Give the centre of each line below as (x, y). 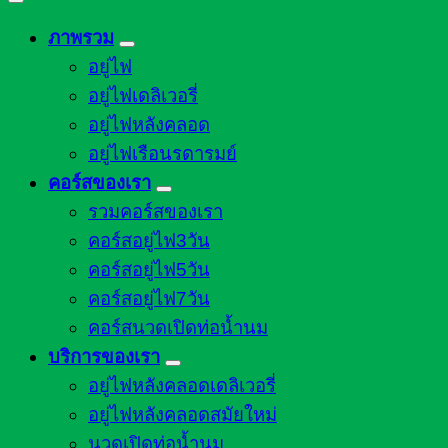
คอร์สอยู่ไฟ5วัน (149, 270)
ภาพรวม (81, 38)
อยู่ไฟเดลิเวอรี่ (143, 96)
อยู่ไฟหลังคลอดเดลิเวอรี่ (182, 386)
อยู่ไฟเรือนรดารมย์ (162, 154)
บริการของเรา (104, 357)
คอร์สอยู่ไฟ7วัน (149, 299)
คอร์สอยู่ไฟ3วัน (149, 241)
